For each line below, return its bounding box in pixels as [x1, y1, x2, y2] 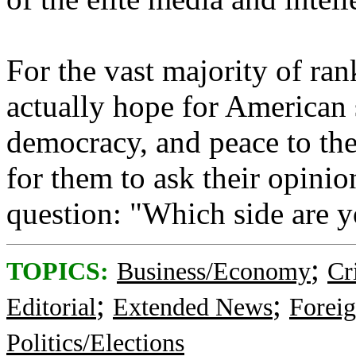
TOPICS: [6, 257, 109, 285]
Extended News [113, 293, 273, 321]
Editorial [6, 293, 96, 321]
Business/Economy [117, 257, 311, 285]
